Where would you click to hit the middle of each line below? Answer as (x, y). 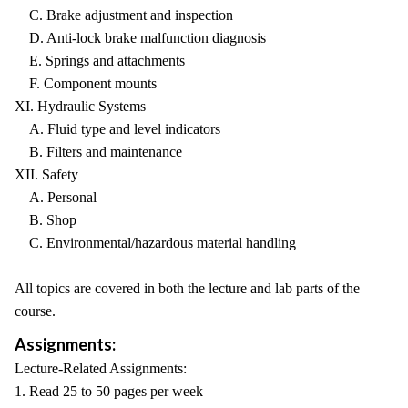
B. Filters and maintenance (98, 152)
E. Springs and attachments (100, 61)
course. (35, 311)
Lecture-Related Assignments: (101, 368)
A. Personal (56, 197)
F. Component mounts (86, 83)
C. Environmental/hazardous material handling (155, 243)
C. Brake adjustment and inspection (124, 15)
